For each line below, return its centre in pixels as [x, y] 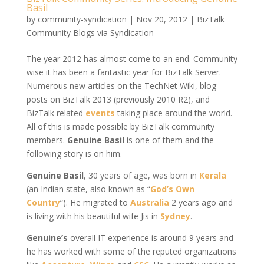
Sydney [175, 216]
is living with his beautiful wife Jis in [93, 216]
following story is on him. [74, 154]
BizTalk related [56, 113]
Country [43, 202]
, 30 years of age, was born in [141, 175]
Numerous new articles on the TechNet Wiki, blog [121, 86]
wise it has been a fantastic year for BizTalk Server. [123, 72]
